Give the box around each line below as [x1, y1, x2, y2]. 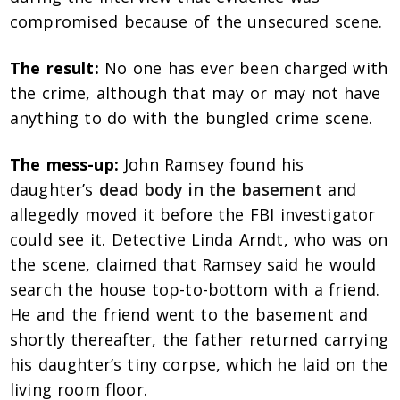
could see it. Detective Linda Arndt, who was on [10, 229, 387, 251]
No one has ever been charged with [98, 57, 387, 79]
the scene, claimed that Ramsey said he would [10, 254, 377, 276]
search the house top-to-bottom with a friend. [10, 279, 379, 301]
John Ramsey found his [118, 154, 304, 176]
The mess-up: [10, 154, 119, 176]
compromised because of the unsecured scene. [10, 11, 383, 33]
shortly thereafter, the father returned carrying [10, 329, 388, 351]
